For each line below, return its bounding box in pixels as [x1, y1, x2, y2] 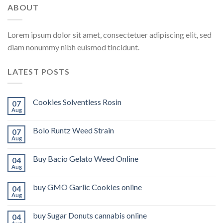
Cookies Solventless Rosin [33, 97, 121, 107]
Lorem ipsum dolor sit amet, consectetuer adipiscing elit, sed [7, 29, 212, 39]
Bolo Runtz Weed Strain [33, 125, 114, 135]
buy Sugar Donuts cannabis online [33, 211, 147, 221]
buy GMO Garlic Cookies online [33, 182, 142, 192]
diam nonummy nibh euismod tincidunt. [7, 42, 139, 52]
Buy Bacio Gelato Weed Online [33, 154, 138, 164]
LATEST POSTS [7, 66, 70, 76]
